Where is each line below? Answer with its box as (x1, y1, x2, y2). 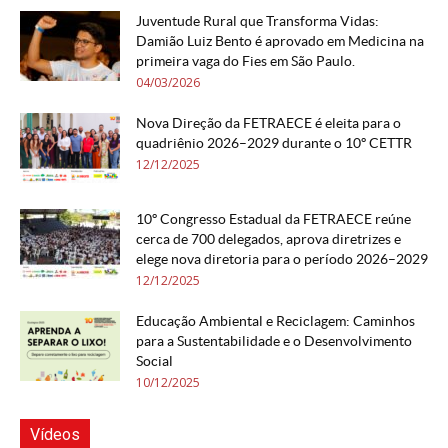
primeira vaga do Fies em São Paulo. (136, 53, 355, 69)
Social (136, 353, 173, 369)
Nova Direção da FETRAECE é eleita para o (136, 115, 401, 131)
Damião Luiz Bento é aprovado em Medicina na (136, 33, 424, 49)
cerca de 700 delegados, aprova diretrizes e (136, 231, 401, 247)
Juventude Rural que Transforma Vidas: (136, 13, 379, 29)
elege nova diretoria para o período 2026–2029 (136, 251, 428, 267)
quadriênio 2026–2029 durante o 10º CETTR (136, 135, 412, 151)
